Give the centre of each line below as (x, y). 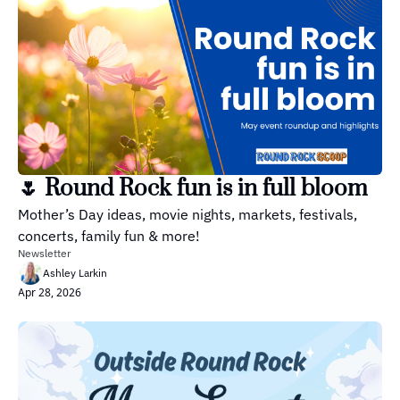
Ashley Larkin (75, 273)
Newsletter (44, 254)
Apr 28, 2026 (50, 293)
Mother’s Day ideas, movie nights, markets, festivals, (187, 215)
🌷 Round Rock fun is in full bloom (193, 189)
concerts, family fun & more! (109, 236)
